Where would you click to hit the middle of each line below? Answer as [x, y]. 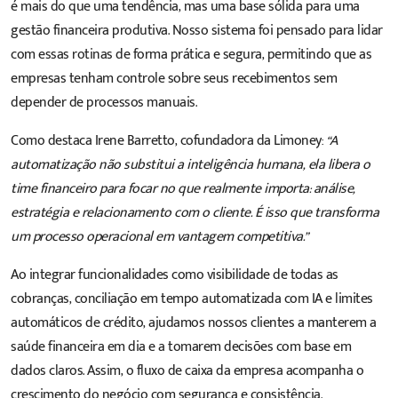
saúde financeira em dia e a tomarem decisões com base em [181, 347]
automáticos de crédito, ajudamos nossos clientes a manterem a [194, 323]
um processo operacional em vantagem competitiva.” [159, 237]
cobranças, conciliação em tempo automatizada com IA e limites [192, 299]
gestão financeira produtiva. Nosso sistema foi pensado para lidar [197, 31]
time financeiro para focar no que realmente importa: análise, [183, 189]
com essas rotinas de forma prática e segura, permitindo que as [191, 55]
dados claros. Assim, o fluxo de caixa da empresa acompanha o [187, 371]
